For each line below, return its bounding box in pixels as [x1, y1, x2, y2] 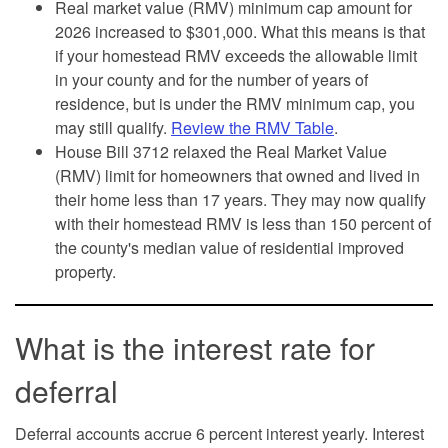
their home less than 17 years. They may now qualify [55, 187, 426, 211]
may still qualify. [55, 115, 171, 139]
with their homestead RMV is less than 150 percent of [55, 211, 431, 235]
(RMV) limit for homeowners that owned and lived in [55, 163, 420, 187]
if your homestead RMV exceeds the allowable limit [55, 43, 417, 67]
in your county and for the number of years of [55, 67, 368, 91]
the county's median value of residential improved [55, 235, 404, 259]
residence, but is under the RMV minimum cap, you [55, 91, 415, 115]
